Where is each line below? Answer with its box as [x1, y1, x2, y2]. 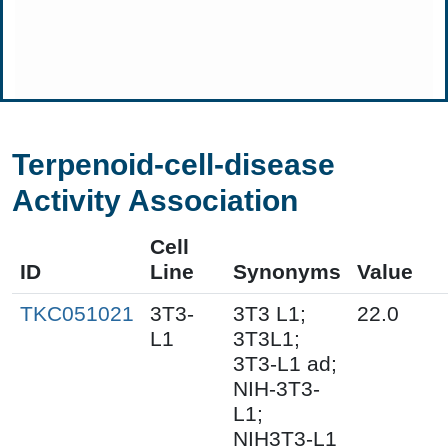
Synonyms [233, 259, 341, 284]
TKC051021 [20, 301, 134, 326]
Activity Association [12, 183, 298, 217]
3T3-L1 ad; [233, 351, 337, 376]
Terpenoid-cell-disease [12, 147, 335, 181]
